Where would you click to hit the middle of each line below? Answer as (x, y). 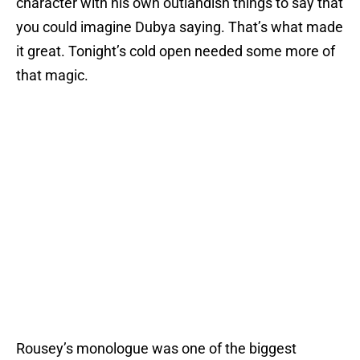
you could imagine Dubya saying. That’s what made (180, 27)
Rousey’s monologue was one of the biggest (156, 349)
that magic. (52, 76)
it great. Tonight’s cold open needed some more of (176, 51)
